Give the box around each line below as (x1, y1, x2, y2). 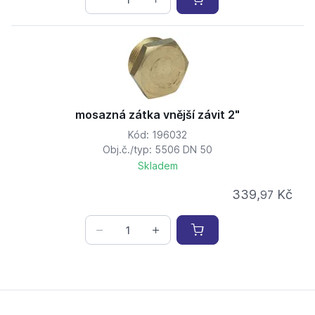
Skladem (137, 160, 178, 172)
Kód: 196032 (128, 129, 187, 141)
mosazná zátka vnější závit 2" (75, 108, 240, 122)
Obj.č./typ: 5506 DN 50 (103, 143, 212, 156)
